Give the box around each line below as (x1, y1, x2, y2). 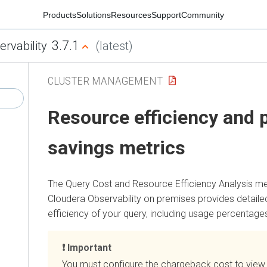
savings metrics (48, 136, 185, 160)
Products (43, 10, 76, 20)
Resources (111, 10, 151, 20)
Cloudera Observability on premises (48, 193, 195, 204)
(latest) (95, 39, 133, 53)
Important (67, 241, 111, 253)
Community (181, 10, 224, 20)
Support (151, 10, 181, 20)
